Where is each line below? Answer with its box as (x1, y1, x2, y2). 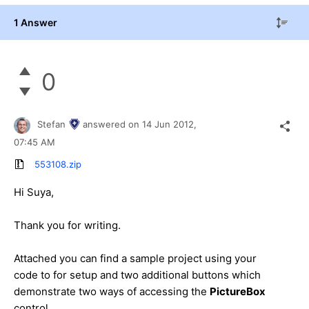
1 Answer (14, 16, 57, 28)
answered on (83, 119, 142, 130)
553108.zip (34, 159, 81, 170)
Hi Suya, (14, 186, 54, 199)
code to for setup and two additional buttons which (14, 268, 261, 282)
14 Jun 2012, (142, 119, 199, 130)
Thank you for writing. (14, 219, 121, 232)
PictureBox (210, 285, 266, 299)
